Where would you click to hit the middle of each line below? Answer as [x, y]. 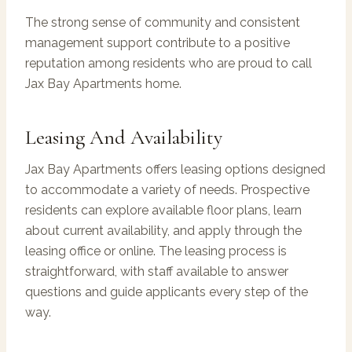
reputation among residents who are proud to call [169, 63]
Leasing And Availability [124, 137]
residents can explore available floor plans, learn [163, 210]
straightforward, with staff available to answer [157, 271]
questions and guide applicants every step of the [167, 291]
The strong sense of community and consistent [163, 22]
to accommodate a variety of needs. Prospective [167, 189]
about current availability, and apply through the [163, 230]
